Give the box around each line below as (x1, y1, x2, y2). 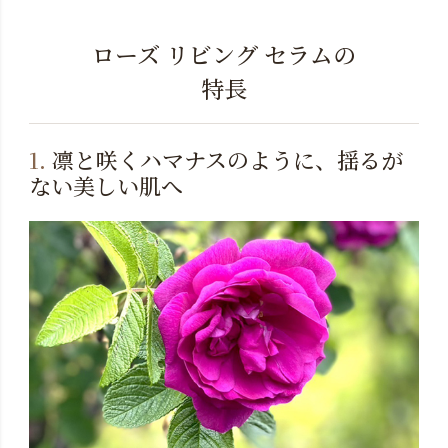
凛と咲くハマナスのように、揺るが (45, 143, 403, 175)
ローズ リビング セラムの (92, 37, 356, 71)
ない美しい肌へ (28, 169, 183, 201)
